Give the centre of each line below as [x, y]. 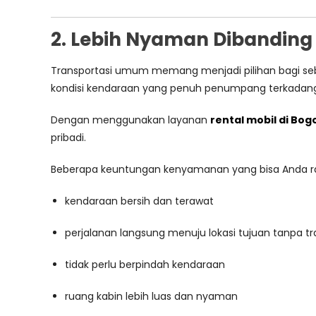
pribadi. [68, 138]
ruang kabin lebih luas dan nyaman [151, 296]
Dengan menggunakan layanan [130, 120]
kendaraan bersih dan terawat [139, 201]
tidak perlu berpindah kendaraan [145, 265]
